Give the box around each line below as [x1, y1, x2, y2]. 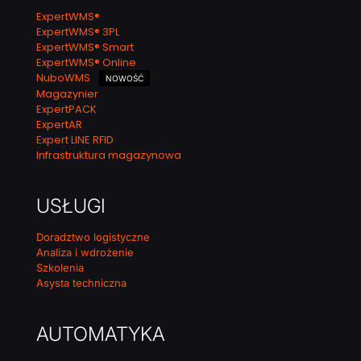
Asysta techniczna [36, 276, 127, 290]
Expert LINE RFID [36, 132, 114, 148]
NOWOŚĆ [106, 73, 143, 84]
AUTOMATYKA [36, 322, 165, 346]
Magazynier [36, 86, 98, 102]
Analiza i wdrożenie [36, 246, 134, 259]
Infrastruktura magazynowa [36, 147, 181, 164]
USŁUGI [36, 194, 106, 218]
